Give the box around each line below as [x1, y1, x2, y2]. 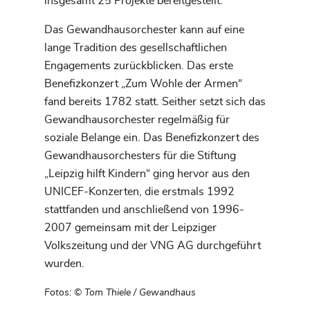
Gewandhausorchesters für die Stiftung [44, 149, 236, 161]
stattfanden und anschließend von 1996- [44, 203, 244, 215]
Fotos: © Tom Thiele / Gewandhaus [44, 287, 196, 298]
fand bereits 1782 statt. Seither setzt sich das [44, 95, 266, 107]
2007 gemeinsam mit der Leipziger [44, 221, 217, 233]
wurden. [44, 257, 84, 269]
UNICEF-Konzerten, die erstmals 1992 [44, 185, 235, 197]
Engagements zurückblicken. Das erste [44, 60, 233, 71]
